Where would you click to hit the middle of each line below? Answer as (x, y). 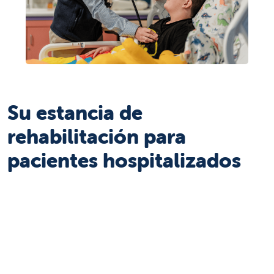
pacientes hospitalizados (124, 160)
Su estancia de (75, 112)
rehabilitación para (97, 136)
